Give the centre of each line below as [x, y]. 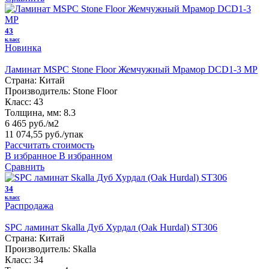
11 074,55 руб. [33, 134]
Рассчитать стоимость [50, 145]
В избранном [86, 156]
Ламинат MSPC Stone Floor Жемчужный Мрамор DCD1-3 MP [131, 69]
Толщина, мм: [33, 112]
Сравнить [25, 166]
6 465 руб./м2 [32, 123]
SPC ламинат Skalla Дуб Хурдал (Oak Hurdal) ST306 [111, 227]
